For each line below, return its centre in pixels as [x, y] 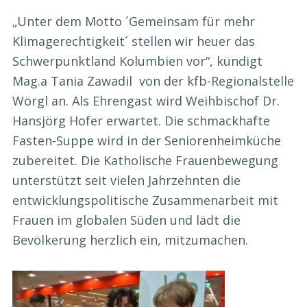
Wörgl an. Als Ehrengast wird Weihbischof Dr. [146, 101]
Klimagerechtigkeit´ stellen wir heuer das [134, 41]
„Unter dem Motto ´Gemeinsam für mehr [134, 22]
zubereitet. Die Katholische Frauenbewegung [145, 161]
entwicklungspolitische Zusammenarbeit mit [145, 200]
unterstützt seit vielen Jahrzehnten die [126, 181]
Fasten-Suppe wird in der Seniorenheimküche [147, 141]
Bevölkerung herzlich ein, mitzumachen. [130, 240]
